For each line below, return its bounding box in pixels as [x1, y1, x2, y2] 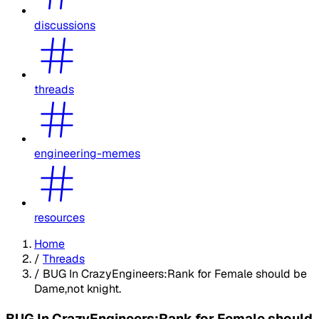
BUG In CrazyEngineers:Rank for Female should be [43, 266, 307, 281]
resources [34, 209, 85, 225]
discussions [34, 17, 95, 33]
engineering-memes [34, 145, 140, 161]
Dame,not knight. [34, 281, 121, 296]
